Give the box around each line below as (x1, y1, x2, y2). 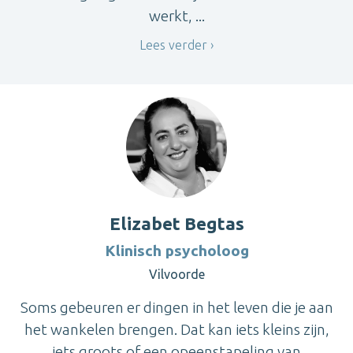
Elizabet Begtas (109, 214, 244, 234)
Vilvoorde (148, 267, 205, 282)
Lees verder (139, 37, 207, 52)
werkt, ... (148, 6, 205, 24)
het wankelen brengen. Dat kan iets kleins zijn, (24, 321, 329, 339)
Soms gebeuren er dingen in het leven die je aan (20, 299, 333, 317)
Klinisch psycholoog (104, 242, 249, 260)
